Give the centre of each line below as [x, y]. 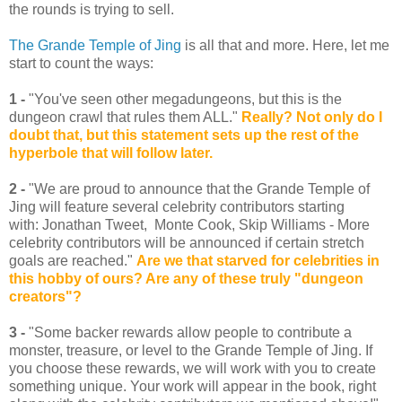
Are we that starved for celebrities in [258, 261]
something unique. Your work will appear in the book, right [192, 387]
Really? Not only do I [312, 118]
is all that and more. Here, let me [285, 46]
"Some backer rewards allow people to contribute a [188, 333]
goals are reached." [73, 261]
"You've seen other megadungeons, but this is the [184, 100]
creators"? [45, 297]
